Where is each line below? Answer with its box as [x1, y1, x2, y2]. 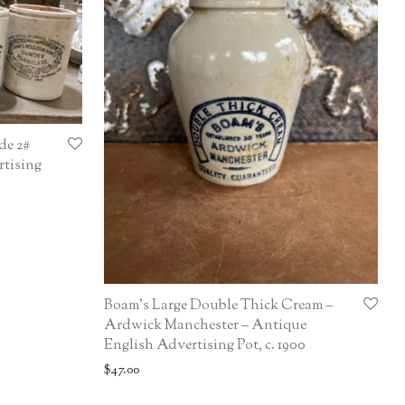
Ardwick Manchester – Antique [104, 315, 306, 336]
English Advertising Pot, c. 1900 [104, 334, 306, 356]
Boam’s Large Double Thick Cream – [104, 295, 333, 316]
